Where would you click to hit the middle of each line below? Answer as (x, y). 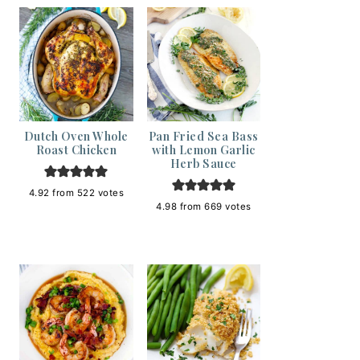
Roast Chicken (76, 149)
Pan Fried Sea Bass (203, 135)
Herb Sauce (203, 163)
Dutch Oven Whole (76, 135)
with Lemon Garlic (204, 149)
